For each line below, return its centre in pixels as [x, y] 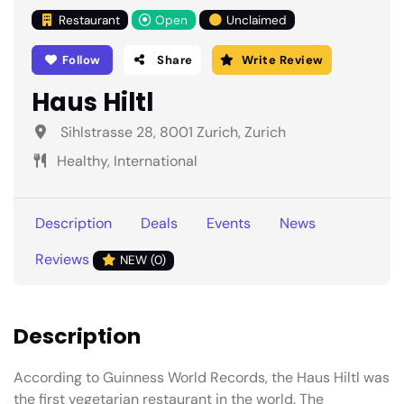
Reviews [64, 260]
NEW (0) [141, 261]
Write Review [282, 60]
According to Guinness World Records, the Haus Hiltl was [202, 377]
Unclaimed [257, 20]
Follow [80, 60]
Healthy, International [127, 161]
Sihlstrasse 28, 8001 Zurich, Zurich [171, 133]
